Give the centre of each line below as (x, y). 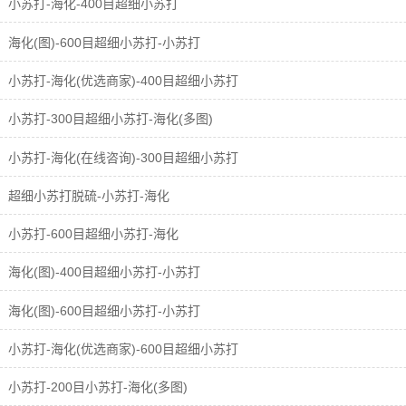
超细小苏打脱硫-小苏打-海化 (87, 195)
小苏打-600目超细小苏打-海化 (92, 234)
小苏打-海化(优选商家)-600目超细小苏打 (121, 349)
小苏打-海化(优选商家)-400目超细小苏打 (121, 80)
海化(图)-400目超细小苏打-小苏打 (102, 272)
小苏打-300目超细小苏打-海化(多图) (109, 119)
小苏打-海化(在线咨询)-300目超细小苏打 (121, 157)
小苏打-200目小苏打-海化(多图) (96, 387)
